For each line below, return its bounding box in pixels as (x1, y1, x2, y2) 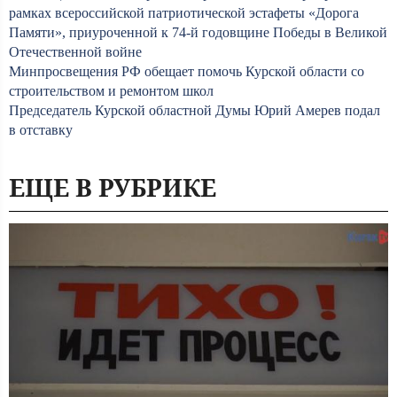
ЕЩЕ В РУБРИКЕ (9, 170, 216, 204)
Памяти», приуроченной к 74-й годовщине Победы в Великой (9, 25, 387, 40)
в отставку (9, 122, 73, 137)
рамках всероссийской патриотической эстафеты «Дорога (9, 5, 359, 20)
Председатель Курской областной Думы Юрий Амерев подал (9, 103, 380, 118)
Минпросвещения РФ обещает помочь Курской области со (9, 64, 364, 79)
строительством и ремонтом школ (9, 83, 214, 98)
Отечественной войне (9, 44, 142, 59)
